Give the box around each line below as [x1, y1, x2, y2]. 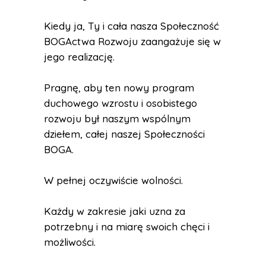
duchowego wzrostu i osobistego [44, 97, 197, 109]
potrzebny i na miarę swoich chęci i [44, 220, 210, 233]
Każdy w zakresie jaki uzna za [44, 205, 185, 217]
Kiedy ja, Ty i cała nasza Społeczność [44, 20, 219, 32]
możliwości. [44, 236, 96, 248]
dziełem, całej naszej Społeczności [44, 128, 205, 140]
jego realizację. [44, 50, 115, 63]
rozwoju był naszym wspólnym [44, 112, 191, 125]
